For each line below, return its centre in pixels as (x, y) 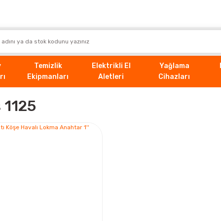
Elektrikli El (111, 66)
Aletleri (111, 76)
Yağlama (174, 66)
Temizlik (48, 66)
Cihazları (174, 76)
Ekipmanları (48, 76)
